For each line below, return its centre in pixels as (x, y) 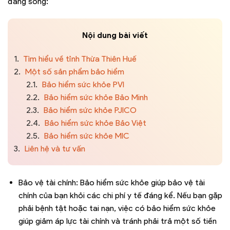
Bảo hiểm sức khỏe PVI (82, 84)
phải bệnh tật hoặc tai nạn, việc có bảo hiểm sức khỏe (117, 208)
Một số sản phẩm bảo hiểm (74, 71)
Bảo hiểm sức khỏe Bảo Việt (94, 123)
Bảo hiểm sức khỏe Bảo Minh (95, 97)
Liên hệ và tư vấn (54, 148)
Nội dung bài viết (115, 35)
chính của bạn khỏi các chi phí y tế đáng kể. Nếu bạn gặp (120, 195)
